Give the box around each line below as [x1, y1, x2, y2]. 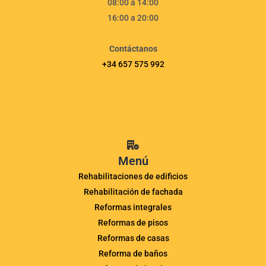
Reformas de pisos [98, 218, 168, 228]
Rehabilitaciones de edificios [78, 172, 188, 182]
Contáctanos [109, 44, 157, 54]
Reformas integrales [94, 202, 172, 213]
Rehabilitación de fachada [83, 187, 183, 197]
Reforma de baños [99, 249, 167, 259]
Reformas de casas [97, 233, 169, 243]
